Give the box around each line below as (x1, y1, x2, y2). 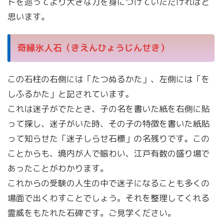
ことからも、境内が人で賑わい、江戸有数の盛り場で (7, 147, 210, 159)
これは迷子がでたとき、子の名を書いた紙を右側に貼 (7, 103, 210, 114)
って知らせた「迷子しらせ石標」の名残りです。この (7, 132, 210, 144)
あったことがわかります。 (7, 162, 109, 174)
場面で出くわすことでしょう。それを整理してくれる (7, 192, 210, 204)
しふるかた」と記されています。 (7, 88, 134, 100)
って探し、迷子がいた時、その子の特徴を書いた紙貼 (7, 117, 210, 129)
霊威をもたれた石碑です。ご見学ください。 (7, 207, 176, 219)
